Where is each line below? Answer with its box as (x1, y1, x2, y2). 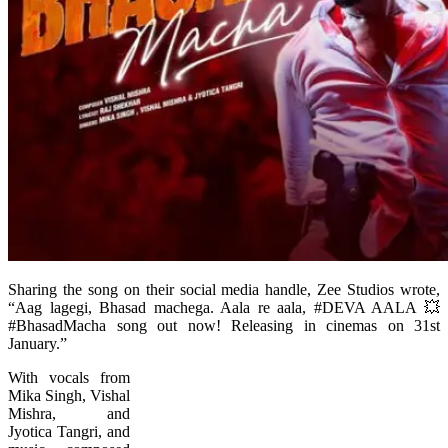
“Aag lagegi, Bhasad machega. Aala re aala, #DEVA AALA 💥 (8, 298, 440, 316)
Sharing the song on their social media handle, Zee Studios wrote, (8, 280, 440, 298)
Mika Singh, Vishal (8, 386, 130, 404)
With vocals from (8, 368, 130, 386)
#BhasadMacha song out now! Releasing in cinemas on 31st (8, 316, 440, 334)
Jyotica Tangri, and (8, 422, 130, 440)
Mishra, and (8, 404, 130, 422)
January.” (8, 334, 67, 352)
